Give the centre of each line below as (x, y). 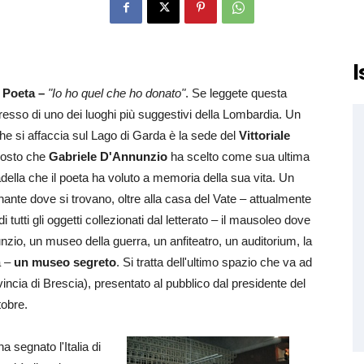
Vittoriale (264, 135)
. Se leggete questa (236, 93)
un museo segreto (65, 262)
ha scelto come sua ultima (238, 156)
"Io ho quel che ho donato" (117, 93)
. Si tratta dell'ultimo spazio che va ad (214, 262)
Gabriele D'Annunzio (108, 156)
